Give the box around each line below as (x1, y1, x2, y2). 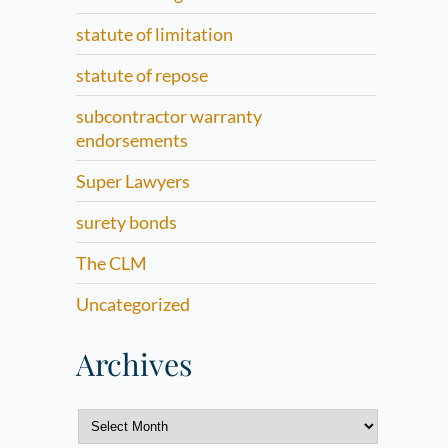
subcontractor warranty (76, 105, 262, 127)
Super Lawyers (76, 170, 190, 192)
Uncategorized (76, 293, 190, 315)
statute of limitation (76, 23, 233, 45)
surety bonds (76, 211, 177, 233)
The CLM (76, 252, 147, 274)
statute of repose (76, 64, 208, 86)
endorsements (76, 129, 188, 151)
